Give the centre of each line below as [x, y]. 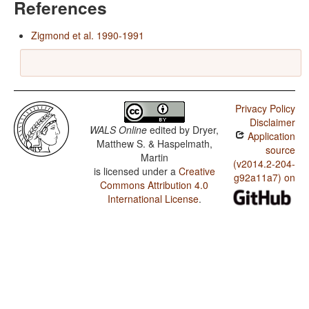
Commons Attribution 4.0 [154, 185]
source [280, 150]
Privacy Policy [265, 109]
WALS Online [119, 130]
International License [153, 199]
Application [270, 136]
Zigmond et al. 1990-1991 [88, 36]
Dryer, [206, 130]
